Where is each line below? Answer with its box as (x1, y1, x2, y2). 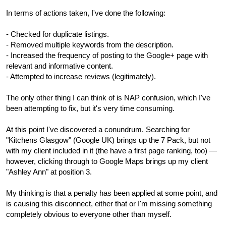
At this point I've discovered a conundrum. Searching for (6, 125, 190, 134)
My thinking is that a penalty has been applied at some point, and (6, 189, 217, 198)
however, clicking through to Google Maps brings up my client (6, 157, 208, 166)
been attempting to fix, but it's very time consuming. (6, 104, 175, 113)
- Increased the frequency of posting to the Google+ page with (6, 51, 208, 60)
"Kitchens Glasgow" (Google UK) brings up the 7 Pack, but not (6, 136, 210, 145)
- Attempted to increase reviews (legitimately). (6, 72, 156, 81)
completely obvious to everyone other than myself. (6, 210, 172, 219)
